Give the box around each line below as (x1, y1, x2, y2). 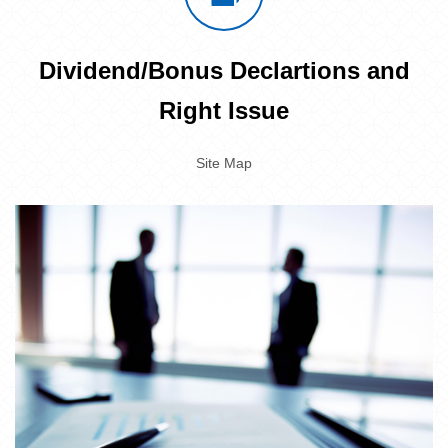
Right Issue (159, 97, 289, 125)
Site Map (196, 155, 252, 172)
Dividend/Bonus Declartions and (38, 57, 410, 85)
